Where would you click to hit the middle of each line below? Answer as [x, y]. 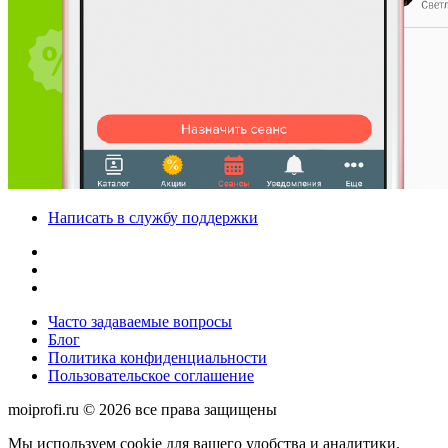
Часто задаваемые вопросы [140, 321]
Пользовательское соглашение [151, 375]
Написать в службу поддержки [153, 217]
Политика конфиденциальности [157, 357]
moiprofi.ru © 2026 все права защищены [142, 409]
